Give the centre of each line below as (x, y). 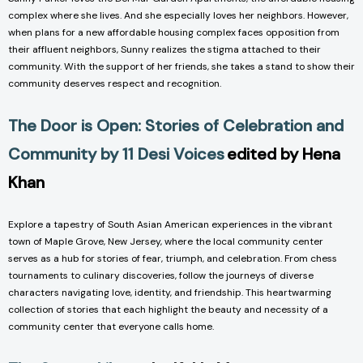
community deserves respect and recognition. (115, 83)
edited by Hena (284, 154)
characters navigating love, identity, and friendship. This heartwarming (170, 292)
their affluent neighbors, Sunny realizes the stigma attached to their (164, 49)
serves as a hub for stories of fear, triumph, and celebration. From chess (173, 258)
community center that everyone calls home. (111, 326)
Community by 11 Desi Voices (116, 154)
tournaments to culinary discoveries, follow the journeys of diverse (161, 275)
